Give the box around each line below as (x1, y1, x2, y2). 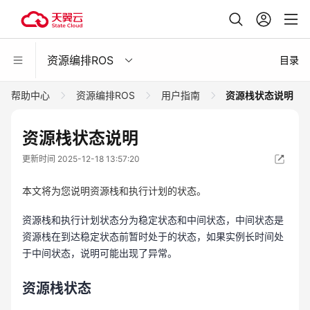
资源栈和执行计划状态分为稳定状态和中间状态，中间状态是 (22, 214, 284, 226)
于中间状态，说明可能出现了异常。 (22, 247, 177, 259)
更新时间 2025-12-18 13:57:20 (22, 154, 140, 164)
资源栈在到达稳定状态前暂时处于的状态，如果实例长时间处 (22, 230, 284, 242)
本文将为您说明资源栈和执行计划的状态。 (22, 185, 206, 197)
